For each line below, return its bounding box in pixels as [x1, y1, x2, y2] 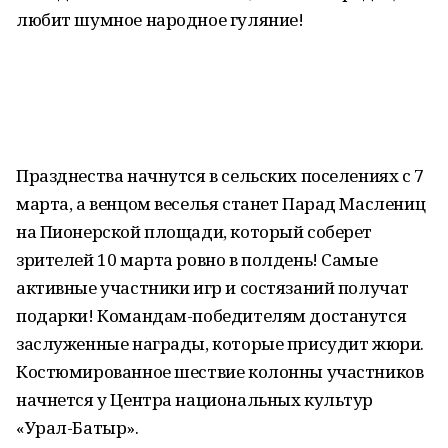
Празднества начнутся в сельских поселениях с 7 [16, 164, 424, 187]
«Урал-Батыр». [16, 416, 139, 439]
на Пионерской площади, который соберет [16, 220, 373, 243]
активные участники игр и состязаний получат [16, 276, 409, 299]
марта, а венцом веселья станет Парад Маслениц [16, 192, 426, 215]
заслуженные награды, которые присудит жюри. [16, 332, 424, 355]
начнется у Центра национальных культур [16, 388, 374, 411]
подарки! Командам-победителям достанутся [16, 304, 407, 327]
